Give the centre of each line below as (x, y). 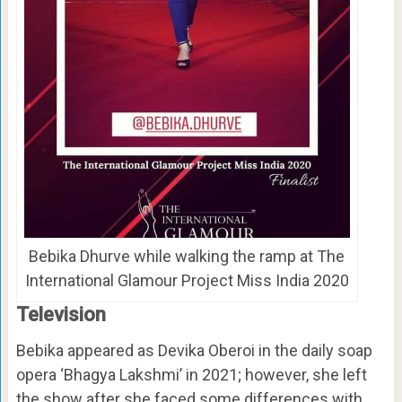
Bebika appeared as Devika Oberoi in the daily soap (194, 351)
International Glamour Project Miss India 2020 (187, 281)
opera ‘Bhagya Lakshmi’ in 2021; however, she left (191, 375)
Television (61, 315)
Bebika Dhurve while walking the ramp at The (187, 257)
